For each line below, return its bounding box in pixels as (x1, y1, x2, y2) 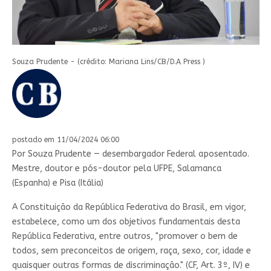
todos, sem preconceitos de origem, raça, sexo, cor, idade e (11, 245, 251, 256)
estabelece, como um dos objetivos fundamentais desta (11, 216, 240, 227)
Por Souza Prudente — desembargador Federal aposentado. (11, 148, 249, 159)
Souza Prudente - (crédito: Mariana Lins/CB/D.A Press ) (11, 57, 205, 66)
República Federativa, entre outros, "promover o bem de (11, 230, 238, 241)
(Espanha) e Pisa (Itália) (11, 177, 103, 188)
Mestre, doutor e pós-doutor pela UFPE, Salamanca (11, 163, 221, 174)
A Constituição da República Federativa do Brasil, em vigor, (11, 201, 246, 212)
